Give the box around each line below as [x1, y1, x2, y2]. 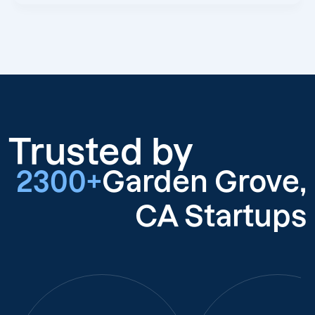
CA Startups [135, 200, 307, 232]
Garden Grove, [102, 165, 307, 198]
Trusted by [8, 131, 193, 172]
